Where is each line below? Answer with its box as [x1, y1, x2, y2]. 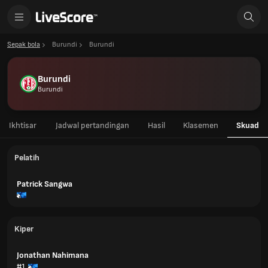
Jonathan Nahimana [17, 250, 89, 260]
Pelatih [14, 153, 39, 163]
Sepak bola [7, 40, 40, 49]
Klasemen [182, 120, 218, 130]
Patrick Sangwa [17, 179, 72, 189]
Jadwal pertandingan [55, 120, 129, 130]
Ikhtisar [8, 120, 36, 130]
